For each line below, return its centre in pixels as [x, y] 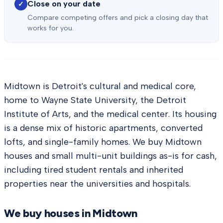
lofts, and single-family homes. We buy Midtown [103, 142]
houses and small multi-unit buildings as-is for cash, [111, 156]
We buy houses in [49, 213]
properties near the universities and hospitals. [97, 184]
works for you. [51, 28]
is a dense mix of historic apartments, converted [103, 128]
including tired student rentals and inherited [94, 170]
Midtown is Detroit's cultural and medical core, [100, 86]
